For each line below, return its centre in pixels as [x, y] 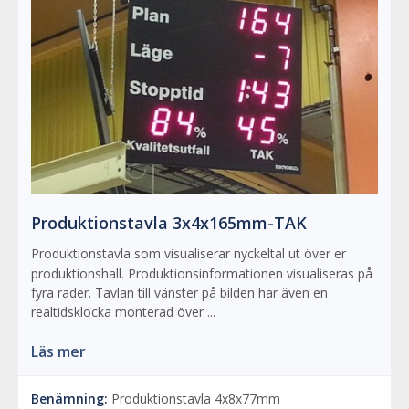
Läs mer [58, 351]
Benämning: [69, 398]
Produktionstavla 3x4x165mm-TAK [169, 222]
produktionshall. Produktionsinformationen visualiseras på [202, 273]
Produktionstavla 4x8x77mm [194, 398]
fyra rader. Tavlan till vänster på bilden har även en [179, 292]
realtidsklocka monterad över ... [123, 311]
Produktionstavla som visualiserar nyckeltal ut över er [189, 253]
